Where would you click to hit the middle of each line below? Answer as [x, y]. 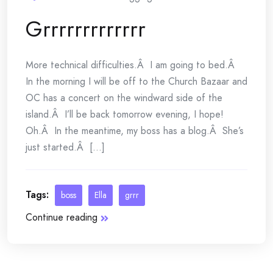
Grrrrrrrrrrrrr [86, 29]
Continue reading [62, 217]
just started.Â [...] [65, 147]
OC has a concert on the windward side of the [124, 98]
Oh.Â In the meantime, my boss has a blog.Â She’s [135, 131]
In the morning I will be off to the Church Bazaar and [136, 81]
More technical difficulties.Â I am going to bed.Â [132, 65]
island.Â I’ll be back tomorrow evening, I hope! [125, 114]
